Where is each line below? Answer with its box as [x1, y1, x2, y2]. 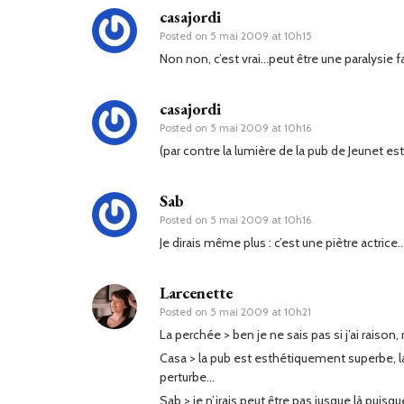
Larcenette [160, 282, 233, 304]
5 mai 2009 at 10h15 [210, 29, 312, 43]
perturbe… [160, 369, 215, 386]
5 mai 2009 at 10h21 [210, 305, 311, 319]
